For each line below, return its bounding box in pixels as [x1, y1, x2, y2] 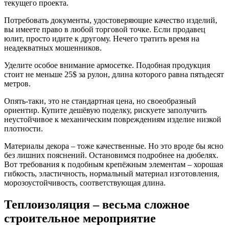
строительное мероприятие [4, 211, 156, 225]
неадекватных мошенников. [4, 43, 102, 52]
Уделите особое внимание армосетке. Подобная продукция [4, 60, 210, 70]
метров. [4, 79, 31, 88]
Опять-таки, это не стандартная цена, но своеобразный [4, 96, 196, 105]
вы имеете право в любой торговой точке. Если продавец [4, 25, 205, 34]
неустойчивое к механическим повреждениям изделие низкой [4, 114, 221, 124]
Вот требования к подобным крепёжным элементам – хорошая [4, 159, 223, 169]
